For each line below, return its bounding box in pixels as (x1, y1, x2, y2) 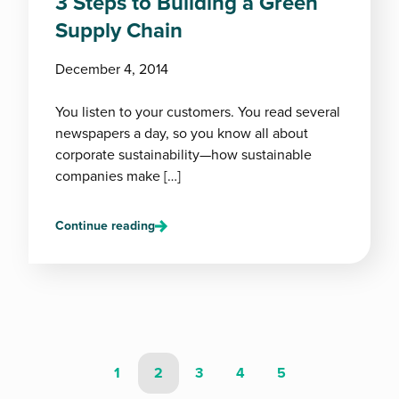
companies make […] (55, 166, 181, 186)
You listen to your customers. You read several (55, 102, 340, 122)
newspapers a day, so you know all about (55, 123, 308, 143)
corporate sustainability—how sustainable (55, 144, 312, 165)
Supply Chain (55, 14, 183, 46)
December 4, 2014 (55, 59, 168, 79)
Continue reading (55, 216, 155, 235)
